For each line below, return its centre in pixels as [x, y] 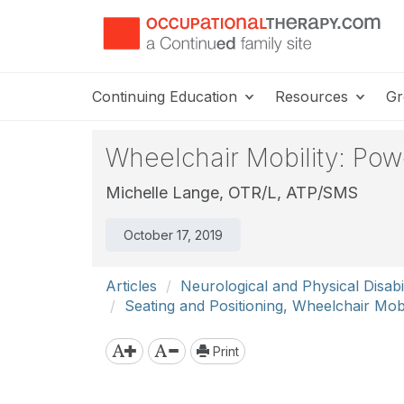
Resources [314, 96]
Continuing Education [167, 96]
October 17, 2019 [173, 235]
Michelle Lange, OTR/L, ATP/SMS [232, 193]
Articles [131, 286]
